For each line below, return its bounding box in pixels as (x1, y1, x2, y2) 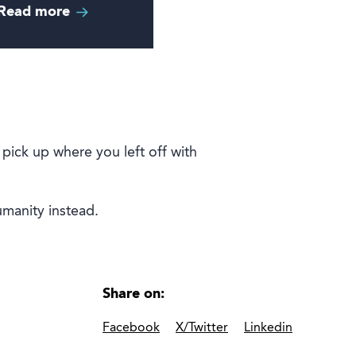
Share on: (103, 287, 164, 302)
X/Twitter (176, 322, 228, 335)
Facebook (103, 322, 160, 335)
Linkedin (244, 322, 292, 335)
